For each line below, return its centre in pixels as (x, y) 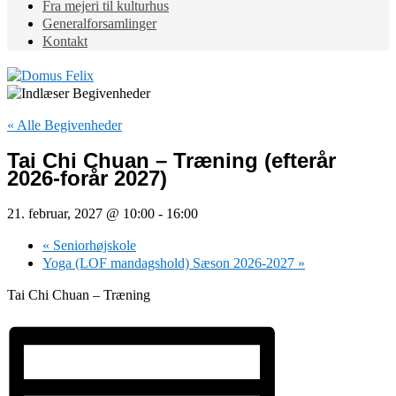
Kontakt (65, 41)
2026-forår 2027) (87, 178)
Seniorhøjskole (93, 245)
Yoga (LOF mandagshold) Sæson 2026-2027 (170, 263)
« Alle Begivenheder (65, 126)
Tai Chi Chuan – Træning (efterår (171, 160)
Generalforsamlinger (99, 23)
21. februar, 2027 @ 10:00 (81, 213)
